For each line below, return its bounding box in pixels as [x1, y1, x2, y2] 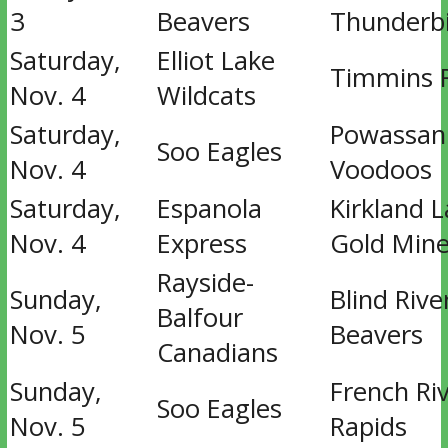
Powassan [329, 117, 446, 152]
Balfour [156, 300, 243, 335]
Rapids [329, 409, 407, 444]
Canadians [156, 335, 278, 370]
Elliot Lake [156, 43, 275, 78]
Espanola [156, 191, 262, 226]
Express [156, 226, 247, 261]
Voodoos [329, 152, 432, 187]
